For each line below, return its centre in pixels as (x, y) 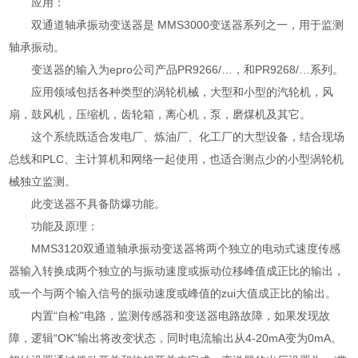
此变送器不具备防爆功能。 (88, 204)
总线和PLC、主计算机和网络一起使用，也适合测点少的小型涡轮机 (177, 159)
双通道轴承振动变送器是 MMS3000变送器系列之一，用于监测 (177, 25)
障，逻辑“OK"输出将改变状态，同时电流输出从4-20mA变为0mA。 (176, 338)
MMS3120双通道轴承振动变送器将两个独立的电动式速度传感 (175, 249)
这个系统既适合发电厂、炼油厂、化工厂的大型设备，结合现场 (177, 137)
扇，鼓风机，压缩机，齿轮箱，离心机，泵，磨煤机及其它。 (160, 115)
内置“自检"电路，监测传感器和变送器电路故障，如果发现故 (170, 316)
